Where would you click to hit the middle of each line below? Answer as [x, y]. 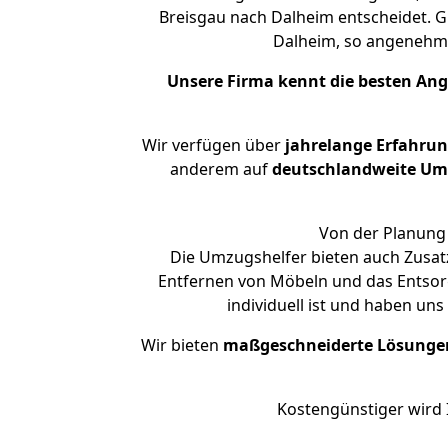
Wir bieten [182, 345]
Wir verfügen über [211, 145]
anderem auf [220, 169]
